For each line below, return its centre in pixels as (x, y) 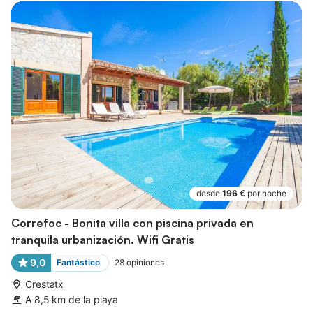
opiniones (145, 262)
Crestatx (45, 284)
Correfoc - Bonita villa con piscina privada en (132, 223)
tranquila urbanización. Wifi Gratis (103, 240)
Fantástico (78, 262)
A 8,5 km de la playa (72, 299)
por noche (267, 193)
